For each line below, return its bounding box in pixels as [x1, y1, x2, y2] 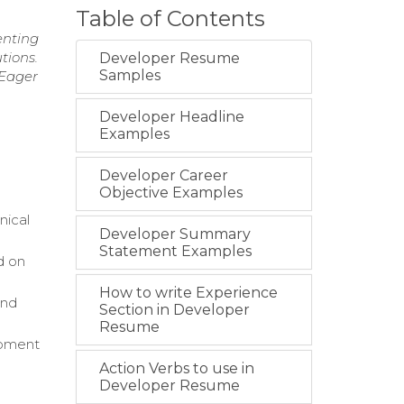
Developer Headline [98, 108, 244, 125]
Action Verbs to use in [98, 360, 254, 377]
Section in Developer [98, 301, 250, 318]
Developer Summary [98, 225, 251, 243]
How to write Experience [98, 284, 278, 301]
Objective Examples [98, 184, 243, 201]
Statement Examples [98, 243, 252, 260]
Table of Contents [75, 5, 265, 32]
